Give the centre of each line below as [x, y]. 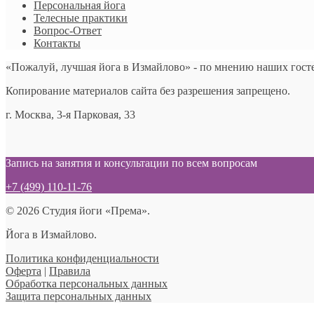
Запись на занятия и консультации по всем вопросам [131, 163]
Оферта [23, 271]
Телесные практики [81, 18]
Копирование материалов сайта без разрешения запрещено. [148, 90]
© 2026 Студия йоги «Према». [78, 210]
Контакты [57, 43]
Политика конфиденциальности [82, 258]
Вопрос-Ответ [68, 30]
